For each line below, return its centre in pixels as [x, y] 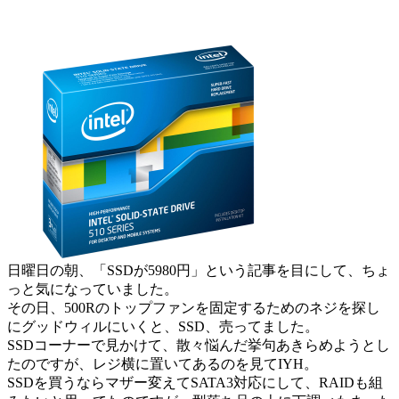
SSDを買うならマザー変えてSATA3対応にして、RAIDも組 [195, 382]
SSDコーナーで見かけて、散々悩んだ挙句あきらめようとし [199, 345]
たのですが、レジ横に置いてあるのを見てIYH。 [163, 363]
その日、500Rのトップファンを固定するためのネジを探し [194, 307]
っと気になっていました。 [93, 289]
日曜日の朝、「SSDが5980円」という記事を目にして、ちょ [199, 270]
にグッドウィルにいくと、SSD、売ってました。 [163, 326]
